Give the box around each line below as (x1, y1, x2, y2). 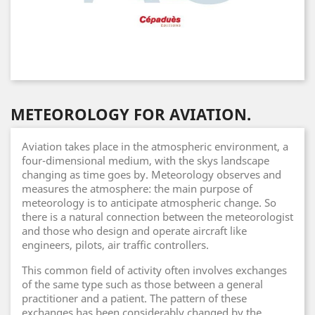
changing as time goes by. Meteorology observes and (22, 167, 281, 181)
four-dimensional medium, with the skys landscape (22, 153, 269, 167)
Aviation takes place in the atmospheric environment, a (22, 139, 288, 153)
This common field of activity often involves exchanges (22, 263, 287, 277)
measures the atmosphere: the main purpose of (22, 181, 252, 195)
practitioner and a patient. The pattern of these (22, 291, 247, 305)
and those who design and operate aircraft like (22, 224, 247, 238)
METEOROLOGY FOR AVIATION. (11, 103, 251, 124)
